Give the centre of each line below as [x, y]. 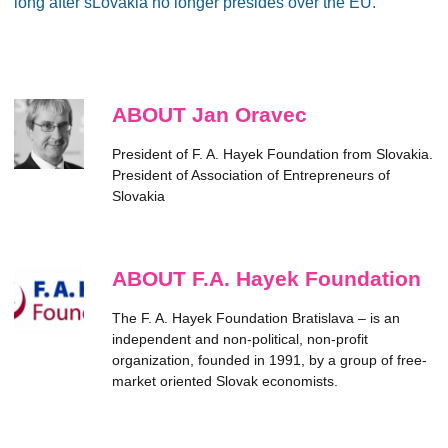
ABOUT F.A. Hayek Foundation [266, 278]
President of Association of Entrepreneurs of [251, 175]
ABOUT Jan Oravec [209, 114]
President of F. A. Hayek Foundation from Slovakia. [272, 154]
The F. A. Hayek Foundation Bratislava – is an [256, 318]
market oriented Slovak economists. [225, 381]
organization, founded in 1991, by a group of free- [269, 360]
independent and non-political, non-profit [240, 339]
